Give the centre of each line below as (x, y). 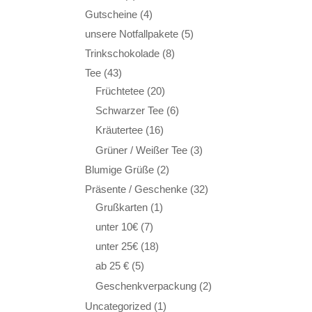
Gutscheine (111, 14)
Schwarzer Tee (130, 110)
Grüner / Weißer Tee (141, 150)
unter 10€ (117, 227)
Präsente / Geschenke (136, 189)
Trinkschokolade (122, 53)
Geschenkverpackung (146, 286)
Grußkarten (122, 207)
